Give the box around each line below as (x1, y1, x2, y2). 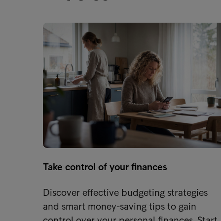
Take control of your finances (43, 160, 167, 173)
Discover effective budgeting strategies (43, 186, 208, 198)
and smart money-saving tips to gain (43, 200, 196, 212)
